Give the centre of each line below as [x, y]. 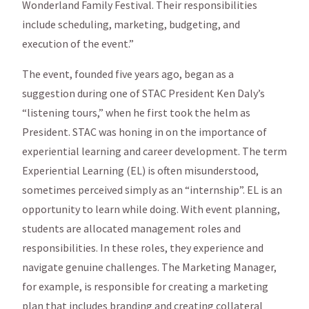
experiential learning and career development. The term [154, 151]
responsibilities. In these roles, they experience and [143, 247]
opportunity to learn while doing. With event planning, [151, 209]
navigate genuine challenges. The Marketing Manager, [149, 267]
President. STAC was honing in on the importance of [144, 131]
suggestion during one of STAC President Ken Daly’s [143, 93]
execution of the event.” [78, 43]
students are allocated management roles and [131, 228]
